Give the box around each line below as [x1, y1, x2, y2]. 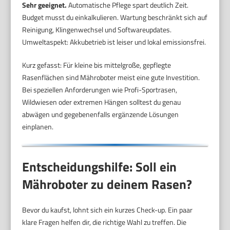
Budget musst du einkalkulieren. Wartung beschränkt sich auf [22, 11, 208, 23]
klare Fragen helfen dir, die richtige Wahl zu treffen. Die [22, 217, 187, 228]
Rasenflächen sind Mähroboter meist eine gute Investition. [22, 71, 200, 83]
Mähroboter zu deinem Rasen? [22, 175, 193, 195]
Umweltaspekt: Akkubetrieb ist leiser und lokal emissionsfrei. [22, 36, 206, 47]
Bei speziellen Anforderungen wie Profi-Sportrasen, [22, 84, 178, 95]
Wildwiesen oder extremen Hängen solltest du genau [22, 96, 181, 107]
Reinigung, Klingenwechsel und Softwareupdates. [22, 24, 172, 35]
